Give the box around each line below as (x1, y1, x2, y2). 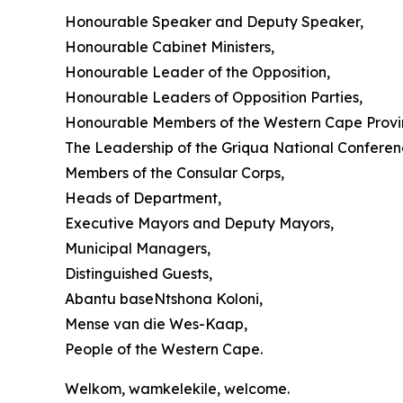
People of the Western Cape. (65, 340, 263, 358)
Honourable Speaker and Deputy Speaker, (65, 13, 363, 31)
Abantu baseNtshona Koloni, (65, 290, 263, 308)
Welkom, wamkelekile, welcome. (65, 380, 290, 398)
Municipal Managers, (65, 239, 214, 257)
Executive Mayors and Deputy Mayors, (65, 214, 334, 232)
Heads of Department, (65, 189, 221, 207)
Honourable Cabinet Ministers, (65, 38, 274, 56)
